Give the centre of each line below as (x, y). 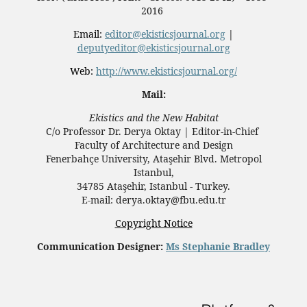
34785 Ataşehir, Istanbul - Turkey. (153, 186)
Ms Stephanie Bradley (218, 246)
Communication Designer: (101, 246)
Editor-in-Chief (226, 131)
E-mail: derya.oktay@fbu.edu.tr (153, 199)
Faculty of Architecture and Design (153, 145)
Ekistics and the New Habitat (153, 117)
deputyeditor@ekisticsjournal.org (153, 47)
